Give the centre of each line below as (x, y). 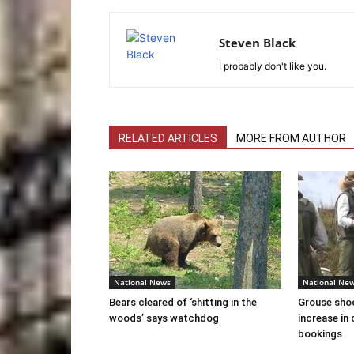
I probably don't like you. (273, 66)
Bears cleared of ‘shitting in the (183, 302)
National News (142, 282)
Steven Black (257, 43)
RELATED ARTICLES (168, 138)
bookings (320, 334)
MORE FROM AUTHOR (291, 138)
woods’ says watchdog (164, 318)
